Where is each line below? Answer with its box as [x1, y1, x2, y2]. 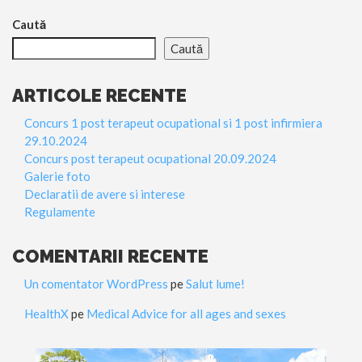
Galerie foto [24, 168, 90, 183]
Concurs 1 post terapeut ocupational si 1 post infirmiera [24, 115, 322, 130]
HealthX [24, 305, 69, 321]
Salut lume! [186, 276, 245, 291]
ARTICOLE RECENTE [12, 84, 187, 106]
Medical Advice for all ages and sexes [86, 305, 286, 321]
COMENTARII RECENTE [12, 245, 208, 267]
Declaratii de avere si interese [24, 186, 185, 201]
